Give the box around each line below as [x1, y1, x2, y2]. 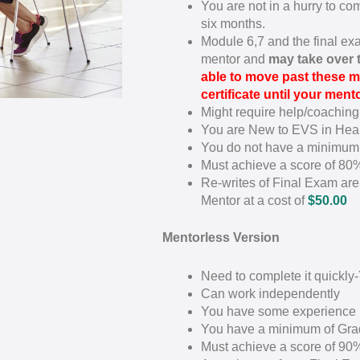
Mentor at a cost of [201, 194, 308, 208]
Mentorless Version [162, 231, 280, 245]
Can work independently [201, 286, 340, 301]
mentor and [201, 52, 268, 67]
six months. [201, 17, 265, 31]
